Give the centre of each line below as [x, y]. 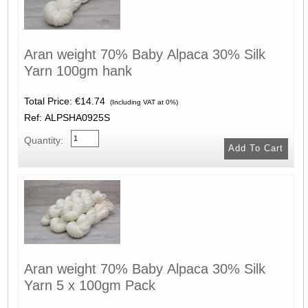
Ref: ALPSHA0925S [67, 118]
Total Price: [49, 101]
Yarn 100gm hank [78, 71]
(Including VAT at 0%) [143, 102]
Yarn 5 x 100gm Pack [89, 285]
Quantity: [43, 141]
